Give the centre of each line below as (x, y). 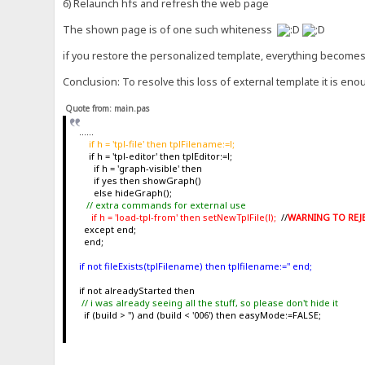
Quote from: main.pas (108, 108)
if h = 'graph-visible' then (140, 169)
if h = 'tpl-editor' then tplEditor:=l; (155, 156)
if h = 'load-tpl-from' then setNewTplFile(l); (182, 218)
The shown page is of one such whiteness (170, 29)
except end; (107, 230)
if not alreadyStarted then (136, 291)
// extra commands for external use (162, 205)
